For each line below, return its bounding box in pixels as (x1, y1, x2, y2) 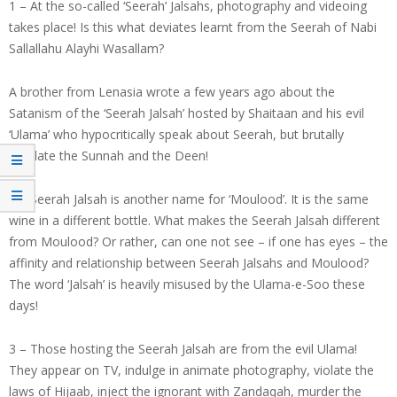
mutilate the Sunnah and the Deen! (9, 146, 208, 164)
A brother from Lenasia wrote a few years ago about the (9, 82, 335, 100)
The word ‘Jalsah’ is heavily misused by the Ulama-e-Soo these (9, 275, 365, 292)
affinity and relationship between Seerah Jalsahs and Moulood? (9, 253, 369, 271)
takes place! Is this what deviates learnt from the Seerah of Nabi (9, 18, 377, 35)
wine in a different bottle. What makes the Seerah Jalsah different (9, 211, 380, 229)
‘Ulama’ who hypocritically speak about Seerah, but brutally (9, 125, 344, 143)
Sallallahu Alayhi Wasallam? (9, 39, 164, 57)
